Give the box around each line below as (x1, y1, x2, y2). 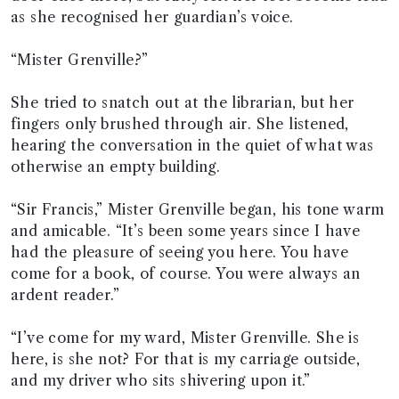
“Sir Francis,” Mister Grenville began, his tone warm (11, 200, 385, 218)
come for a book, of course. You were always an (11, 265, 361, 282)
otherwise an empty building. (11, 158, 221, 175)
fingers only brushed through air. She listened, (11, 115, 349, 133)
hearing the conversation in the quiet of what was (11, 136, 374, 154)
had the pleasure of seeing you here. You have (11, 243, 348, 261)
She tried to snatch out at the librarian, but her (11, 94, 354, 111)
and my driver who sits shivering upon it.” (11, 371, 311, 389)
